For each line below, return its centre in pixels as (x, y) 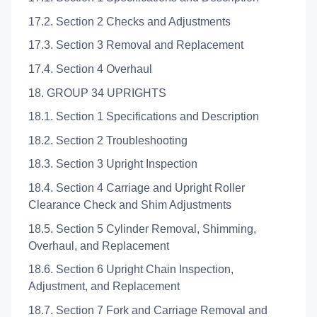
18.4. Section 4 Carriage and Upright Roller (137, 188)
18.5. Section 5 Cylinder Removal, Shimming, (142, 229)
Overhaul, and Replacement (99, 246)
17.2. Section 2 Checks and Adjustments (129, 21)
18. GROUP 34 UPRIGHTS (97, 93)
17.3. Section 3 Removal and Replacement (136, 45)
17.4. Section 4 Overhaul (90, 69)
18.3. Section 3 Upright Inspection (113, 164)
